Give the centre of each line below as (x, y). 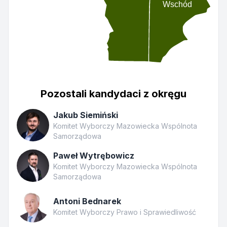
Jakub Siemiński (86, 115)
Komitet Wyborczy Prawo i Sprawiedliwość (125, 212)
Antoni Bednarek (87, 201)
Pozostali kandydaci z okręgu (113, 93)
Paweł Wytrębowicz (94, 155)
